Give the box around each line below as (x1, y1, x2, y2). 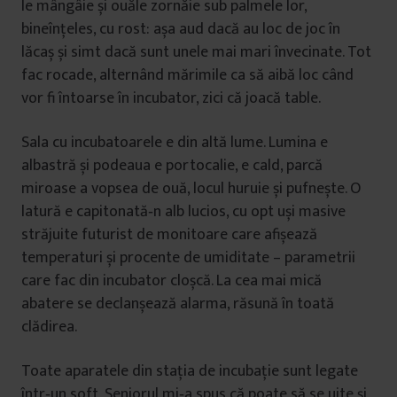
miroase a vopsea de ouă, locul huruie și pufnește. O (21, 175, 361, 202)
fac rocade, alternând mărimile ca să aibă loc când (21, 62, 354, 89)
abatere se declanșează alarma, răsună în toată (21, 291, 334, 317)
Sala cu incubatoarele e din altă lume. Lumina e (21, 129, 328, 156)
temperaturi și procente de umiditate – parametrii (21, 245, 355, 271)
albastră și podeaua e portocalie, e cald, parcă (21, 152, 323, 179)
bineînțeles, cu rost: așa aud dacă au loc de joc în (21, 16, 340, 43)
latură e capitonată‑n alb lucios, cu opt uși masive (21, 198, 346, 225)
